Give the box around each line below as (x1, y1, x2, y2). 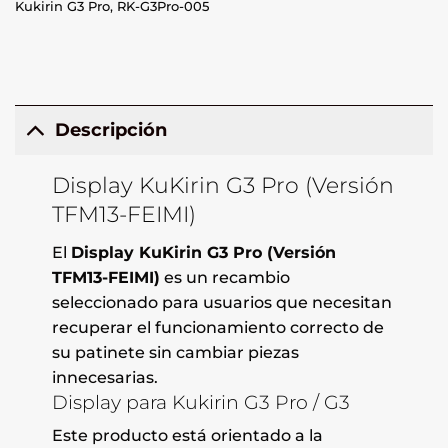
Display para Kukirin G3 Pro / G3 (51, 389, 350, 414)
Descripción (55, 119, 168, 141)
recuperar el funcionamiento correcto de (51, 317, 384, 337)
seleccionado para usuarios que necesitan (51, 292, 392, 312)
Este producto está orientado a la (51, 426, 323, 446)
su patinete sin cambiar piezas (51, 342, 299, 362)
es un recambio (159, 267, 290, 287)
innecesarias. (51, 367, 158, 387)
